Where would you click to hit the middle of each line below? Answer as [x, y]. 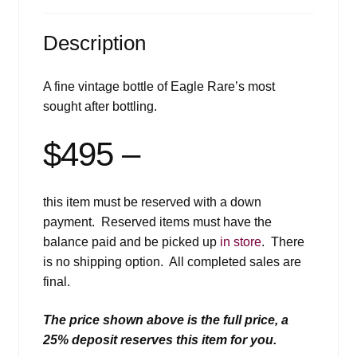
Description [94, 43]
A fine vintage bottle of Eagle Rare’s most [159, 87]
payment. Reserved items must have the [157, 222]
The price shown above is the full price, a [165, 320]
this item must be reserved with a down [152, 202]
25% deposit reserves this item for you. [159, 340]
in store [240, 242]
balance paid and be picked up [131, 242]
